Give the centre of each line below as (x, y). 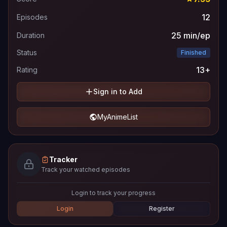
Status (27, 52)
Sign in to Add (118, 91)
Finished (194, 52)
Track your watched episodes (86, 169)
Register (162, 209)
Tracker (63, 159)
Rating (27, 70)
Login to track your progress (113, 193)
